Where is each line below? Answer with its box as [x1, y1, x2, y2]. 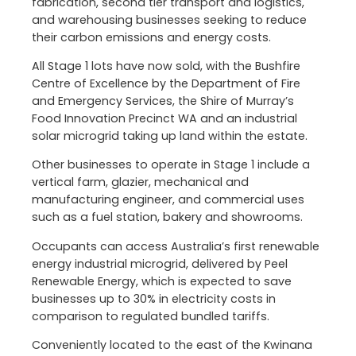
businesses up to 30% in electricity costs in [32, 290, 276, 307]
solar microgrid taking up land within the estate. [32, 128, 308, 145]
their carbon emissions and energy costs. [32, 29, 271, 45]
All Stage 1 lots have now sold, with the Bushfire [32, 58, 300, 75]
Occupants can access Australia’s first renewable [32, 238, 319, 254]
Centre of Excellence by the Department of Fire [32, 75, 300, 92]
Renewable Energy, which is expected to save [32, 273, 292, 289]
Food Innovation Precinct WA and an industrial [32, 110, 297, 127]
